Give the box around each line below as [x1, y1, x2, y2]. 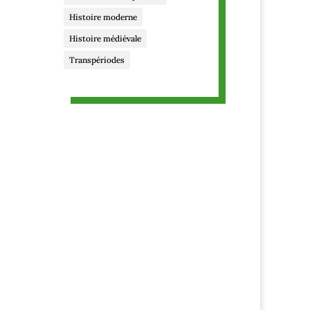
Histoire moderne [69, 11, 137, 22]
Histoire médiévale [69, 33, 141, 44]
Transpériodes [69, 54, 125, 65]
